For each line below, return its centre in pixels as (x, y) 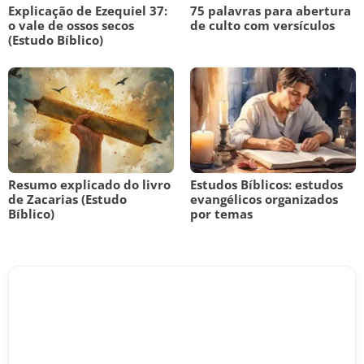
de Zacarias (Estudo (67, 199)
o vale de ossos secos (71, 25)
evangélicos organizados (264, 199)
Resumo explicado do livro (89, 184)
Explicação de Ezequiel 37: (88, 11)
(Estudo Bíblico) (56, 40)
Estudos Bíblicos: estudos (266, 184)
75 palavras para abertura (271, 11)
